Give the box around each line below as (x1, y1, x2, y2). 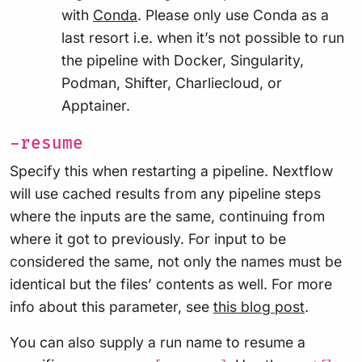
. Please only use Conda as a (137, 6, 329, 24)
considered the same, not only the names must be (10, 253, 342, 271)
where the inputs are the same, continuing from (10, 208, 325, 225)
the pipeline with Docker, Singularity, (61, 52, 304, 69)
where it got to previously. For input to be (10, 230, 286, 248)
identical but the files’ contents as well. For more (10, 276, 332, 293)
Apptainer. (61, 97, 130, 115)
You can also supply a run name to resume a (10, 334, 305, 351)
